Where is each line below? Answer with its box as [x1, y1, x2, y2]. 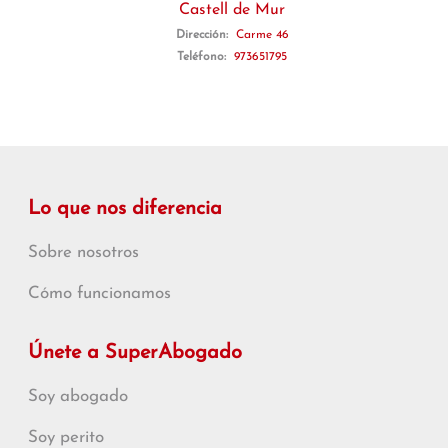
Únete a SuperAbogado [28, 343, 242, 363]
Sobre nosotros [28, 244, 139, 261]
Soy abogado [28, 388, 128, 405]
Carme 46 [235, 29, 289, 41]
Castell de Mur [179, 2, 285, 18]
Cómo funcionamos [28, 285, 171, 302]
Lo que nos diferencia [28, 199, 222, 219]
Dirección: [175, 29, 232, 41]
